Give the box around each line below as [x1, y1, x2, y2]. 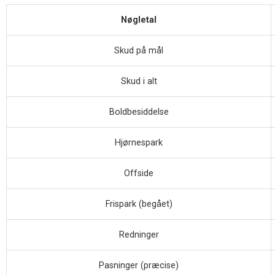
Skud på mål [114, 45, 163, 56]
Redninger [118, 229, 159, 240]
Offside [124, 168, 153, 179]
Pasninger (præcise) [99, 260, 179, 271]
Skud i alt [120, 76, 157, 87]
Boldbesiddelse [109, 106, 169, 117]
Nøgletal [121, 14, 157, 25]
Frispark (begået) [105, 198, 172, 209]
